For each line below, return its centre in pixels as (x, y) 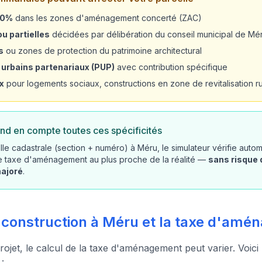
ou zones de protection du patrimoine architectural (103, 51)
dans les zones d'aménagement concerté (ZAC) (107, 18)
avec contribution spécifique (171, 67)
